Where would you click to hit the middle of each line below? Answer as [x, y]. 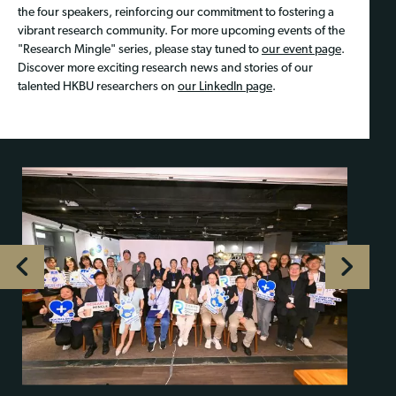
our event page [301, 49]
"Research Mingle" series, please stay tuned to [140, 49]
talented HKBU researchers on [98, 87]
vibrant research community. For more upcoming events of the [181, 31]
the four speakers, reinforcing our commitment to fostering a [176, 12]
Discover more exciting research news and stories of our [165, 68]
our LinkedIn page [225, 87]
